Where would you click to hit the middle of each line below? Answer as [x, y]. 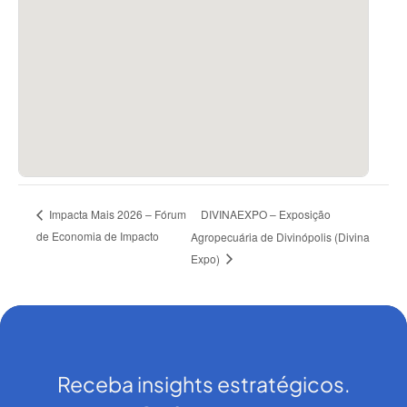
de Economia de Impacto [98, 235]
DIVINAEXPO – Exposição [266, 213]
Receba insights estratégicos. [203, 383]
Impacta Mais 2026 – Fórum [117, 214]
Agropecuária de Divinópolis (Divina [281, 236]
